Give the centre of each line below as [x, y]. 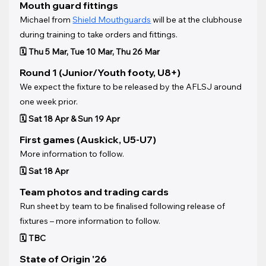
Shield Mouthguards [112, 19]
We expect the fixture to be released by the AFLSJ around [132, 86]
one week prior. [49, 101]
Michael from [46, 19]
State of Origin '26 [64, 259]
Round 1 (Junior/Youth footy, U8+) [100, 72]
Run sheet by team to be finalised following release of [123, 206]
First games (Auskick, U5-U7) [88, 139]
